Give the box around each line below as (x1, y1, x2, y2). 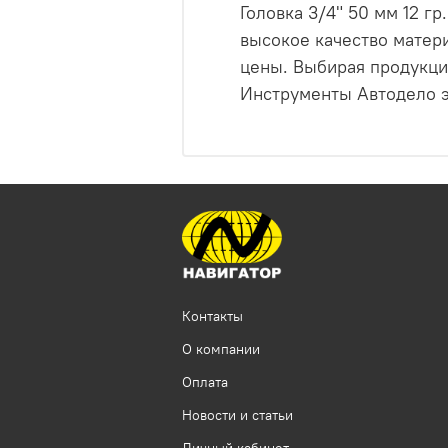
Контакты (182, 307, 243, 326)
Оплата (182, 373, 228, 392)
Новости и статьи (182, 406, 293, 425)
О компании (182, 340, 260, 359)
